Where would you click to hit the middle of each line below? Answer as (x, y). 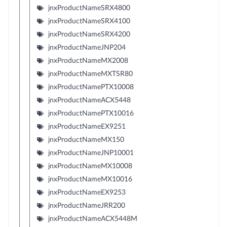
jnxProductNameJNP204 (87, 47)
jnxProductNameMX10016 (90, 179)
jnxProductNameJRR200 (86, 205)
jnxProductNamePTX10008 (91, 87)
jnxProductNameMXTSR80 (90, 74)
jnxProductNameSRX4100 (89, 21)
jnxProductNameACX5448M (92, 219)
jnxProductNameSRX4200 (89, 34)
